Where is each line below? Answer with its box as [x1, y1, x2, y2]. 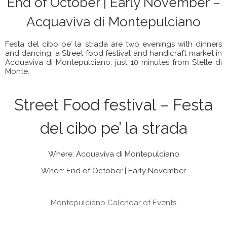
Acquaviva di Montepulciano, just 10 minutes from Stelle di [5, 57, 222, 67]
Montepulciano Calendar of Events [51, 198, 176, 207]
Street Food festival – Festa [14, 96, 213, 115]
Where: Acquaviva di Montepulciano [48, 149, 179, 159]
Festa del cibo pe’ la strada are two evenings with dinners [5, 39, 222, 49]
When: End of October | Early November [41, 166, 186, 175]
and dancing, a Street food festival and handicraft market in [5, 48, 222, 58]
